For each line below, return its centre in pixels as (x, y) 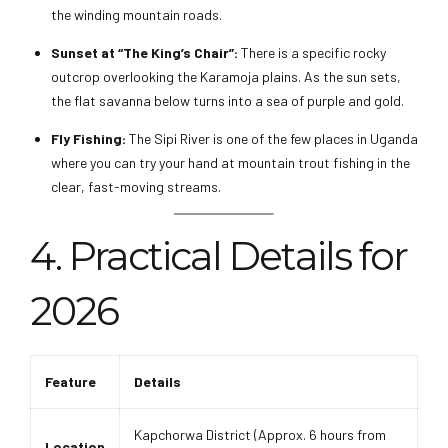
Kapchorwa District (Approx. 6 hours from (260, 434)
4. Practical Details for (218, 255)
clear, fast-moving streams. (136, 186)
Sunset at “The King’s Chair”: (144, 52)
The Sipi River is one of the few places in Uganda (272, 138)
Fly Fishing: (88, 138)
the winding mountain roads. (136, 14)
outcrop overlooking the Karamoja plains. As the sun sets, (226, 76)
